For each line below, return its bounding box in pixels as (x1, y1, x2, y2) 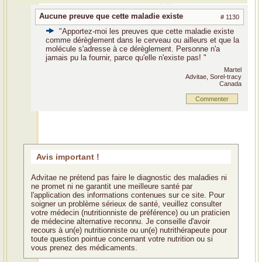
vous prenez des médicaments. (31, 243, 137, 253)
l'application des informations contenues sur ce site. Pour (31, 191, 225, 200)
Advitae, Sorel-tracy (185, 73, 242, 80)
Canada (219, 80, 242, 87)
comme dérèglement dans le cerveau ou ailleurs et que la (45, 35, 239, 44)
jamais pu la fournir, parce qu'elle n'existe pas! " (45, 53, 206, 62)
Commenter (195, 95, 229, 102)
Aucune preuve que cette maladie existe (39, 11, 183, 20)
